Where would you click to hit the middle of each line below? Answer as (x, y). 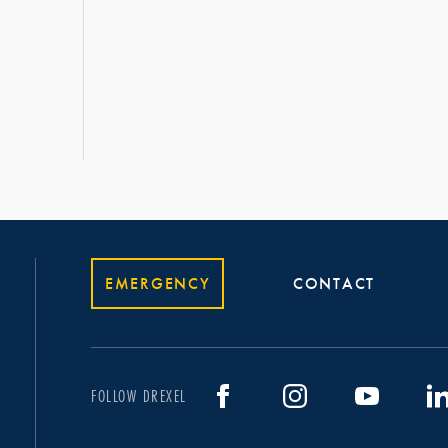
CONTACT (334, 283)
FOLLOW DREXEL (139, 395)
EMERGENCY (158, 283)
